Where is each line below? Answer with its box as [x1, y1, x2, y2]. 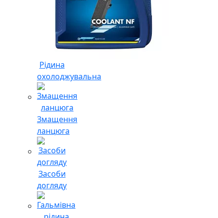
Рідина [39, 59, 65, 70]
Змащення [37, 113, 77, 125]
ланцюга [37, 125, 70, 136]
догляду [37, 180, 67, 191]
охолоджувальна [37, 71, 101, 82]
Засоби [38, 168, 66, 179]
